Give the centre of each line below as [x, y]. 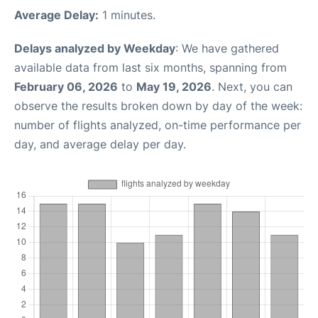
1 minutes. [127, 15]
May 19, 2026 [174, 87]
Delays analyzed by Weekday [95, 48]
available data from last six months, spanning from [150, 67]
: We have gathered [227, 48]
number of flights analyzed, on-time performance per [158, 125]
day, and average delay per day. [100, 144]
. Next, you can [252, 87]
